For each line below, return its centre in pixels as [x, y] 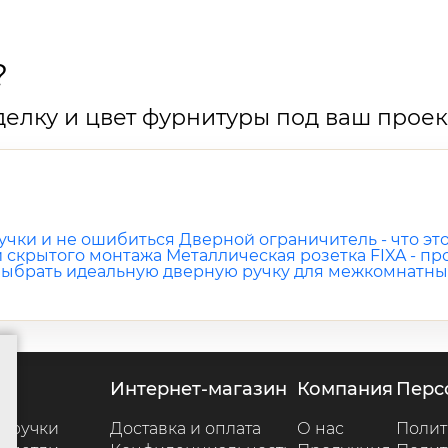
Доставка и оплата [185, 428]
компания [350, 389]
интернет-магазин [205, 389]
